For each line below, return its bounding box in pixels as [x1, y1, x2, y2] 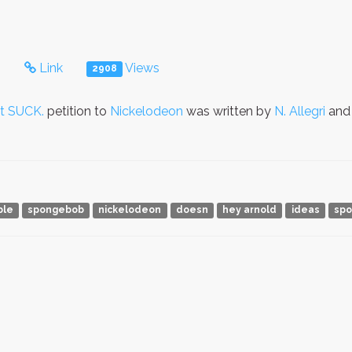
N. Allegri [274, 104, 325, 119]
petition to [44, 104, 110, 119]
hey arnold [222, 204, 277, 216]
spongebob [27, 204, 85, 216]
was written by [183, 104, 274, 119]
